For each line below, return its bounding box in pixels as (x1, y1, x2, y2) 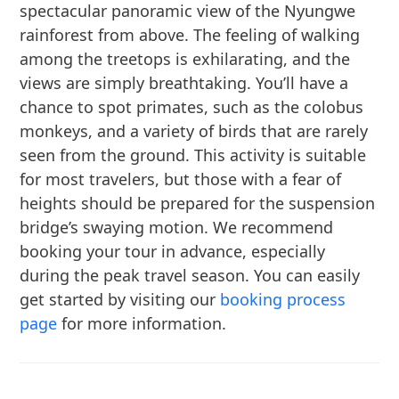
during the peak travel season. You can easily (20, 265, 361, 286)
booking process (220, 289, 346, 310)
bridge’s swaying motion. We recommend (20, 216, 334, 238)
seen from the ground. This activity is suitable (20, 144, 367, 166)
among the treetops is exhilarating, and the (20, 48, 351, 69)
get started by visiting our (20, 289, 221, 310)
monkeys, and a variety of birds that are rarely (20, 120, 369, 142)
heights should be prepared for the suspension (20, 192, 376, 214)
